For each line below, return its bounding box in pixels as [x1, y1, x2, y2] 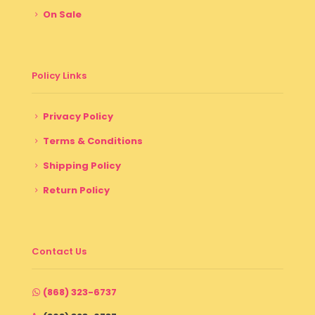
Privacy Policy [43, 109, 113, 123]
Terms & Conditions [43, 134, 143, 148]
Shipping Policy [43, 158, 121, 172]
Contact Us [32, 244, 86, 258]
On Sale [43, 7, 82, 21]
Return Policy [43, 183, 110, 197]
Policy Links [32, 68, 86, 82]
